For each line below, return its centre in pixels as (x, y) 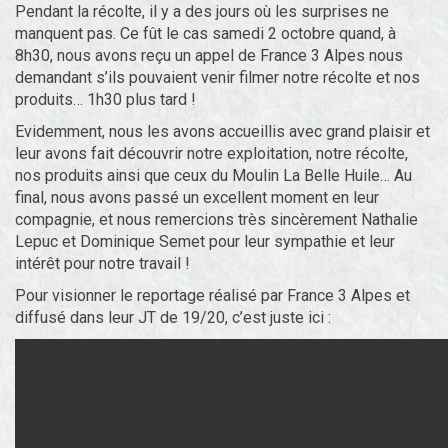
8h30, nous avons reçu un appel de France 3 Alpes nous (209, 55)
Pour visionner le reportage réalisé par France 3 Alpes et (212, 295)
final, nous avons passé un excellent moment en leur (197, 197)
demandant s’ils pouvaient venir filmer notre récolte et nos (217, 77)
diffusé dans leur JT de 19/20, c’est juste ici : (173, 317)
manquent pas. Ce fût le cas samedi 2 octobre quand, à (205, 33)
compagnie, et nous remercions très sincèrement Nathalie (216, 219)
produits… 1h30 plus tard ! (105, 99)
